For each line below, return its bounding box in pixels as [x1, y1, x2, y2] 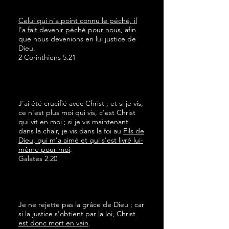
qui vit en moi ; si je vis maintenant [18, 117, 128, 126]
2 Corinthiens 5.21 [18, 53, 76, 62]
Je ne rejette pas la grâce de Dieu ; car [18, 200, 144, 209]
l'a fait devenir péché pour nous [18, 25, 121, 34]
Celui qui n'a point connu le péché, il [18, 16, 137, 25]
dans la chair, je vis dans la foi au [18, 126, 123, 135]
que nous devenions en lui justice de [18, 34, 136, 43]
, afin [121, 25, 136, 34]
